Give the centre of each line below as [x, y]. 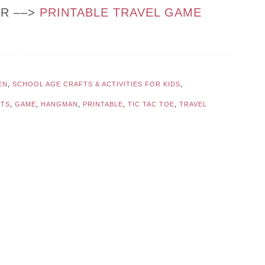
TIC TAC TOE [151, 104]
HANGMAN [59, 104]
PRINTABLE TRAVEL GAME [121, 13]
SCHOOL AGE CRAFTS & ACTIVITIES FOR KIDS [96, 84]
